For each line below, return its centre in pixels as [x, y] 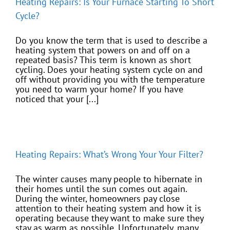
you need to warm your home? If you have [99, 89]
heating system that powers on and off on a [103, 50]
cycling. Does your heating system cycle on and [109, 70]
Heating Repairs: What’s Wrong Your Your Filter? [109, 155]
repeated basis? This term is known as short [103, 60]
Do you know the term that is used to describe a [111, 41]
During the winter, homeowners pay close [98, 199]
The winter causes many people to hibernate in [109, 179]
